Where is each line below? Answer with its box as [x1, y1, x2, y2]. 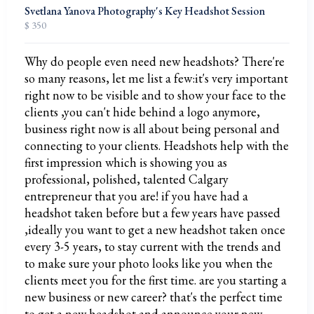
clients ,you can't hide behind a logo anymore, [25, 104, 260, 120]
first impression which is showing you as [25, 154, 227, 170]
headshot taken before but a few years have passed [25, 205, 280, 221]
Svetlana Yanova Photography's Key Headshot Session [25, 4, 265, 18]
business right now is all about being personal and [25, 121, 280, 137]
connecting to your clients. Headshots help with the [25, 137, 289, 153]
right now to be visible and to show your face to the [25, 87, 286, 103]
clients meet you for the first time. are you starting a [25, 272, 287, 288]
